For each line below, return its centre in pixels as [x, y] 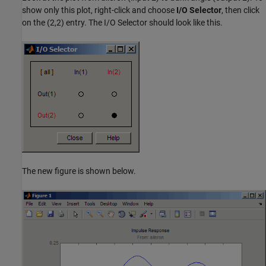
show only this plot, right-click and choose [99, 10]
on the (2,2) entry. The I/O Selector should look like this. [122, 22]
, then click [240, 10]
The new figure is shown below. [79, 171]
